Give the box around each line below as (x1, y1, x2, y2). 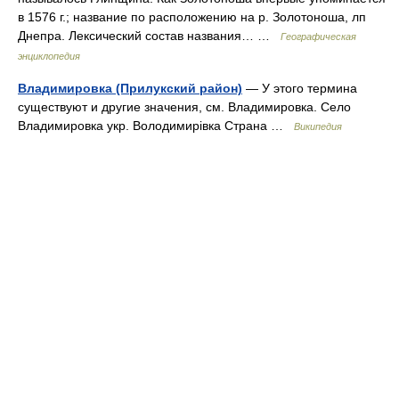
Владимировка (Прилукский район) (18, 81, 242, 95)
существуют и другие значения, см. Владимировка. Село (18, 100, 351, 114)
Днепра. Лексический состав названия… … (18, 28, 281, 43)
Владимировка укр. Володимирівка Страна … (18, 118, 294, 133)
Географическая (281, 31, 356, 42)
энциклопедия (18, 51, 80, 61)
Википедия (294, 121, 342, 132)
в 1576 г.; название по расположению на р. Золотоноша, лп (18, 10, 366, 24)
